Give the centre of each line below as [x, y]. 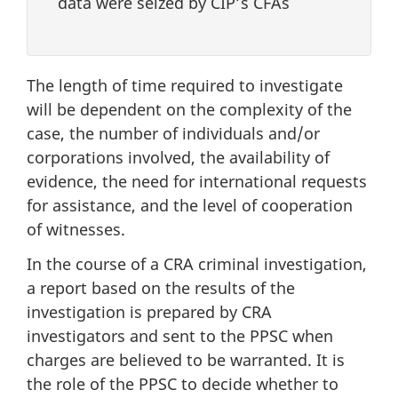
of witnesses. [76, 230]
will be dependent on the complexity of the [189, 110]
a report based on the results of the [161, 287]
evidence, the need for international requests [197, 182]
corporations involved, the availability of [178, 158]
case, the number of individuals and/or [173, 134]
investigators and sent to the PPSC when [180, 335]
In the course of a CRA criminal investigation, [197, 263]
